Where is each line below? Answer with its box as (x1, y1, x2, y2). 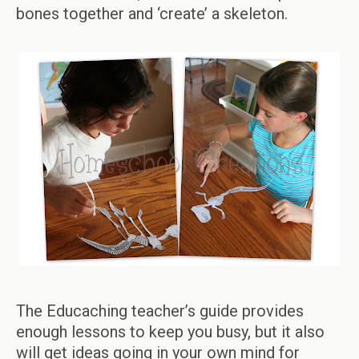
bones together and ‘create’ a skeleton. (16, 3, 288, 23)
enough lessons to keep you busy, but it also (16, 321, 325, 341)
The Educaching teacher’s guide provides (16, 301, 304, 321)
